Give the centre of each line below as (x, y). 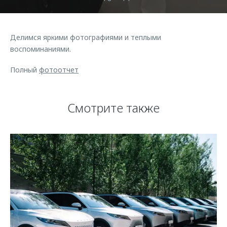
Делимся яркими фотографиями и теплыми (86, 37)
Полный (25, 70)
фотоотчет (59, 70)
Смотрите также (113, 108)
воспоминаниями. (41, 49)
